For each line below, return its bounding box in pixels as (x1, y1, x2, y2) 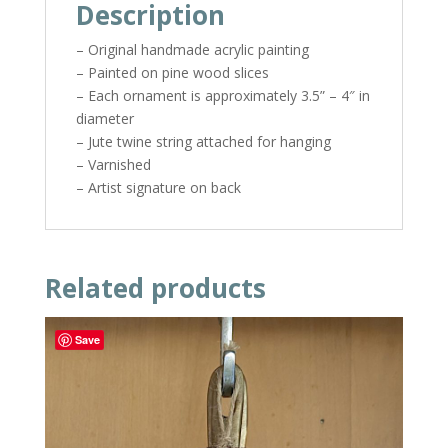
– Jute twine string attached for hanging (75, 131, 331, 151)
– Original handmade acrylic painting (75, 39, 309, 59)
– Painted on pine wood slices (75, 62, 269, 82)
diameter (75, 108, 134, 128)
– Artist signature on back (75, 177, 241, 197)
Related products (44, 269, 266, 306)
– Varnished (75, 154, 151, 174)
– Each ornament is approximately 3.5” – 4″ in (75, 85, 370, 105)
